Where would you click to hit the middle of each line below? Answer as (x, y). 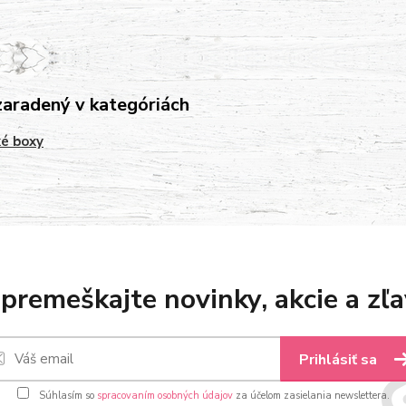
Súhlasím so (66, 396)
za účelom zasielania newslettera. (311, 396)
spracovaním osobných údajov (164, 396)
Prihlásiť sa (340, 360)
